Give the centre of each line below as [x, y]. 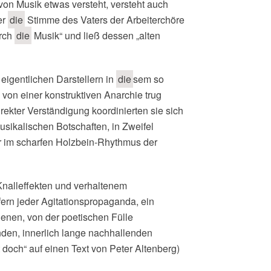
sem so [149, 79]
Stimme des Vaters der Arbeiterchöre [105, 20]
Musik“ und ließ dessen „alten [96, 35]
